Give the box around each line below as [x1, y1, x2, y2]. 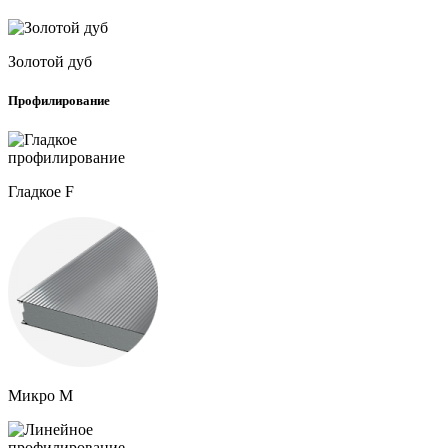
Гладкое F [8, 183, 74, 201]
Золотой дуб [8, 52, 92, 70]
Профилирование [8, 92, 110, 108]
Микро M [8, 387, 73, 405]
